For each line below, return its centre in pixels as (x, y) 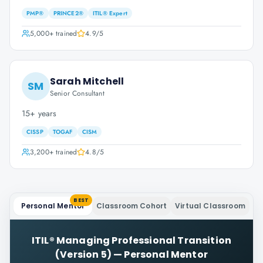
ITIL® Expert (110, 13)
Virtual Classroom (210, 206)
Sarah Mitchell (87, 81)
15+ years (39, 113)
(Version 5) (83, 254)
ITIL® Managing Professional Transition (131, 240)
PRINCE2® (68, 13)
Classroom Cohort (131, 206)
